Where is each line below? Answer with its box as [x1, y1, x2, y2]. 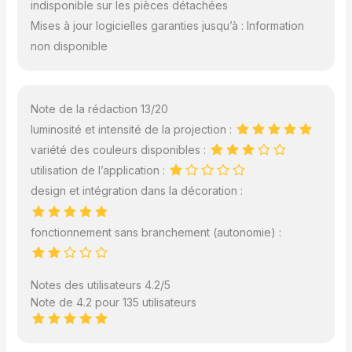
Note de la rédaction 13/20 [31, 101, 169, 115]
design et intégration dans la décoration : [31, 184, 244, 198]
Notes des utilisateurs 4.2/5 [31, 277, 171, 291]
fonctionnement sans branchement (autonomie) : [31, 225, 282, 239]
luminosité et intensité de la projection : [31, 122, 236, 136]
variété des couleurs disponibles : [31, 143, 210, 157]
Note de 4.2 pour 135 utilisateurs [31, 295, 197, 309]
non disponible [31, 39, 108, 53]
